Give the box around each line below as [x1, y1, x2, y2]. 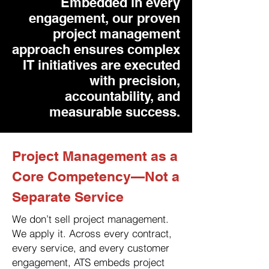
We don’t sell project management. [12, 213, 169, 225]
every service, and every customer [12, 241, 169, 254]
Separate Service [12, 189, 124, 205]
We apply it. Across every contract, [12, 227, 172, 240]
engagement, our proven [29, 10, 180, 26]
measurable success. [49, 104, 180, 119]
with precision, [89, 73, 180, 88]
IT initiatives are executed [23, 57, 180, 73]
